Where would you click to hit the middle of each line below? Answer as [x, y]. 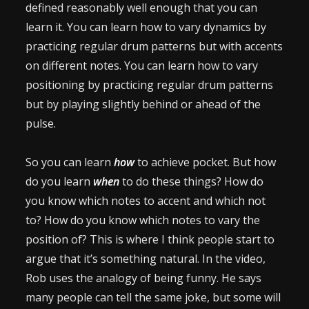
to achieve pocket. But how [206, 162]
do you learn [60, 181]
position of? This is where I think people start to [150, 239]
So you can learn [70, 162]
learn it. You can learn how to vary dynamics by [146, 27]
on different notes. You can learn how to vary [142, 66]
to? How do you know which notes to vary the [143, 220]
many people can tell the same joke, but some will [153, 297]
